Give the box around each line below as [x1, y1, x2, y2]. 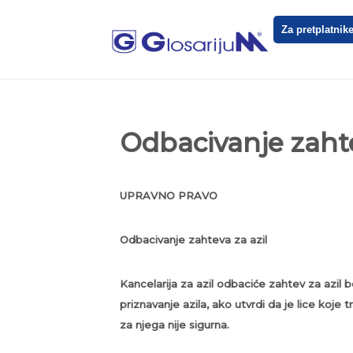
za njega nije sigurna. [120, 318, 229, 331]
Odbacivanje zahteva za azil [120, 233, 267, 246]
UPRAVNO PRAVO [120, 189, 217, 202]
